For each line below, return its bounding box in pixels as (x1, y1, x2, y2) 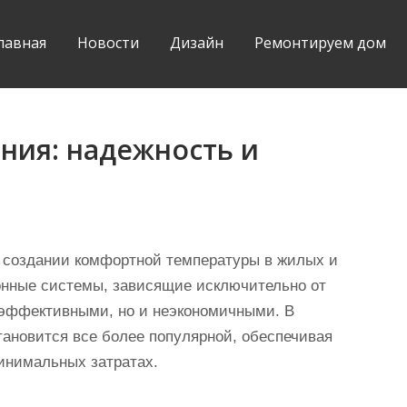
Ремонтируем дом (254, 33, 386, 53)
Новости (77, 33, 139, 53)
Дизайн (170, 33, 223, 53)
